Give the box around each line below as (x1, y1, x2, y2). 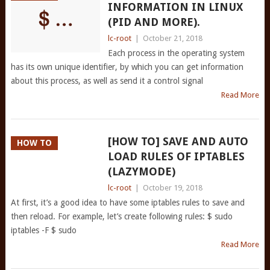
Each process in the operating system (107, 48, 245, 58)
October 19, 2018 (142, 183, 202, 192)
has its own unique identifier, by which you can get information (10, 62, 243, 72)
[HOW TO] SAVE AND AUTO (107, 135, 248, 148)
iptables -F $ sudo (10, 225, 77, 235)
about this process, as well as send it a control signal (10, 76, 203, 86)
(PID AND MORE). (107, 16, 200, 28)
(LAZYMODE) (107, 165, 175, 178)
